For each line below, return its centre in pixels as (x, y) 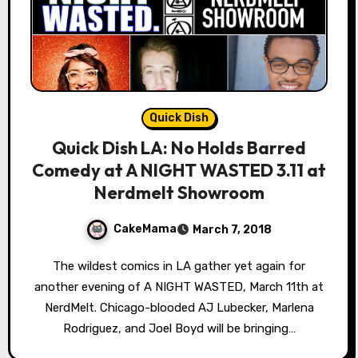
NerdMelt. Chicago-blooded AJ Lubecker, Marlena (179, 307)
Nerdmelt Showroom (179, 192)
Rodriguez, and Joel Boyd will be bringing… (179, 328)
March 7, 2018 (232, 229)
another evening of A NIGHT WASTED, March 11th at (179, 286)
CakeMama (145, 229)
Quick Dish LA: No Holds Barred (179, 147)
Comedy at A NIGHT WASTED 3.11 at (179, 170)
